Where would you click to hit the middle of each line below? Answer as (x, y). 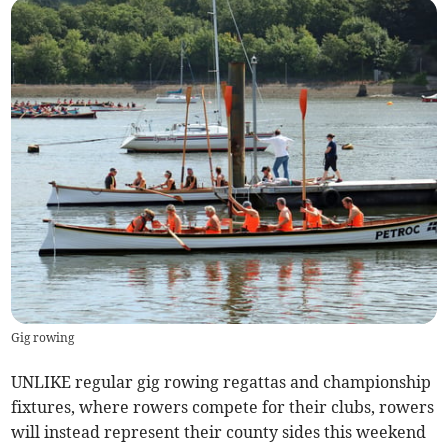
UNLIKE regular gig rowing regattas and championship (221, 382)
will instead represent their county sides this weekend (219, 432)
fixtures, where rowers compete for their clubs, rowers (223, 407)
